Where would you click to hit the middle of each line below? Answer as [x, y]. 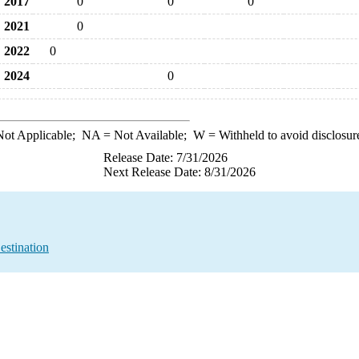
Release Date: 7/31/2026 [165, 157]
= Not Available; [146, 135]
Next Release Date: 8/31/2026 [179, 172]
